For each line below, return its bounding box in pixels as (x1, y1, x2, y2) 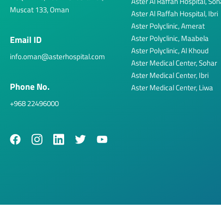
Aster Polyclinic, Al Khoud (131, 44, 209, 56)
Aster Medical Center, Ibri (131, 69, 209, 81)
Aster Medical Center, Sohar (131, 57, 217, 69)
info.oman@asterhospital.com (10, 50, 105, 62)
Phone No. (10, 79, 50, 93)
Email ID (10, 33, 41, 46)
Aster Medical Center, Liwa (131, 81, 213, 93)
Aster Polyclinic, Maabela (131, 32, 209, 44)
